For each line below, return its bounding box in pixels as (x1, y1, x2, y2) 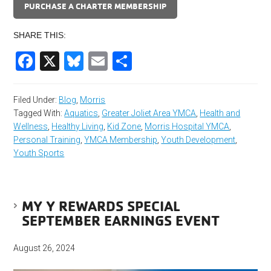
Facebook (35, 50, 122, 72)
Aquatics (64, 108, 99, 118)
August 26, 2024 (13, 243, 76, 253)
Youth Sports (13, 148, 65, 158)
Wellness (13, 121, 48, 131)
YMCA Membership (84, 134, 158, 145)
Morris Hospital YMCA (145, 121, 230, 131)
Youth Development (161, 134, 236, 145)
